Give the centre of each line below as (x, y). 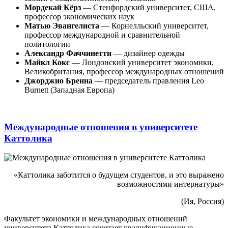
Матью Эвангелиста (62, 25)
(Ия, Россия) (203, 202)
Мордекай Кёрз (53, 7)
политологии (47, 44)
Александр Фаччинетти (68, 53)
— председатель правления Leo (148, 80)
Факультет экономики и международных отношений (96, 219)
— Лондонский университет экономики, (142, 62)
